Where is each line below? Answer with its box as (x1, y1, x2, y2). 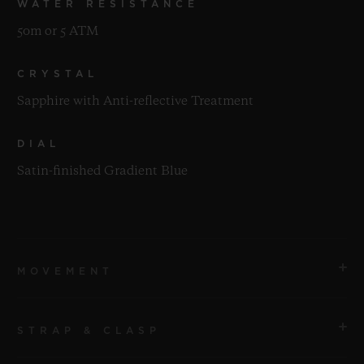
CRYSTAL (17, 68, 98, 79)
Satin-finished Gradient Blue (17, 164, 188, 178)
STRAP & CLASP (17, 325, 161, 336)
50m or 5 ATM (17, 24, 98, 38)
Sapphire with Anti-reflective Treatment (17, 94, 253, 108)
